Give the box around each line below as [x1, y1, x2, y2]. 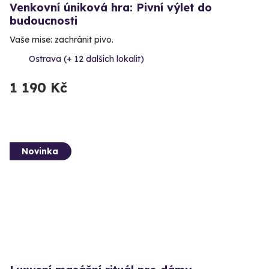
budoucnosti [10, 13, 77, 28]
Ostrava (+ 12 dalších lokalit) [29, 53, 144, 64]
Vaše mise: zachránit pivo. [10, 34, 113, 45]
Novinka [22, 145, 58, 157]
